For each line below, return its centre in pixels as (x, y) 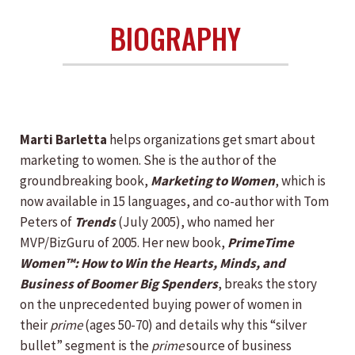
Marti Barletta (63, 139)
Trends (95, 222)
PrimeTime (261, 242)
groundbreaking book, (85, 181)
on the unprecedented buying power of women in (161, 304)
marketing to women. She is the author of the (148, 160)
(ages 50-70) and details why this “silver (195, 325)
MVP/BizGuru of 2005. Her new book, (124, 242)
